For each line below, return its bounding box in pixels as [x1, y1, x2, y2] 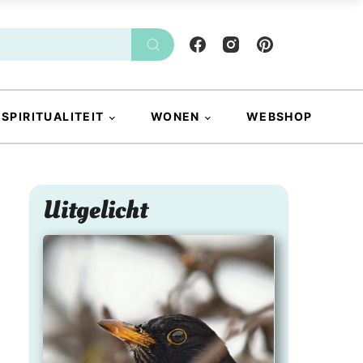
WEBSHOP [246, 109, 313, 124]
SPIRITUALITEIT [2, 109, 105, 124]
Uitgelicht [43, 192, 148, 228]
